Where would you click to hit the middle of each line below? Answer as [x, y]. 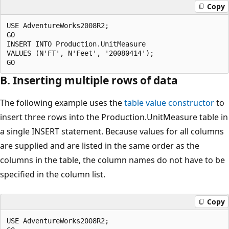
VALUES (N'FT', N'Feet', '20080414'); [80, 53]
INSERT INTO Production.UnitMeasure [76, 44]
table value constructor [169, 102]
